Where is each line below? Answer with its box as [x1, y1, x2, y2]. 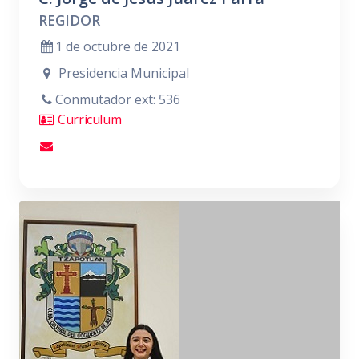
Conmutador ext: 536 [54, 91, 180, 108]
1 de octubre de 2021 [54, 38, 180, 55]
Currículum [54, 111, 122, 128]
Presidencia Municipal [54, 64, 189, 82]
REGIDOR [38, 10, 100, 30]
